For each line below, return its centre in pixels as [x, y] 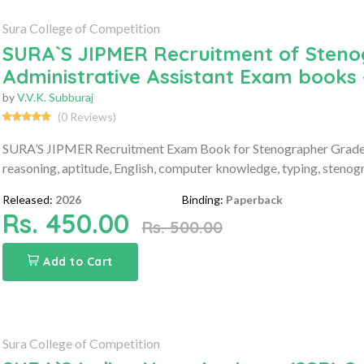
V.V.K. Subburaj [55, 97]
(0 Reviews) [87, 116]
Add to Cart [78, 261]
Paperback [255, 199]
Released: [27, 199]
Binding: [203, 199]
